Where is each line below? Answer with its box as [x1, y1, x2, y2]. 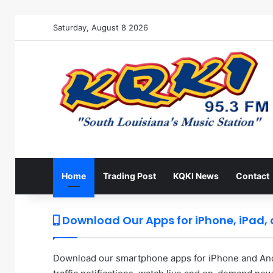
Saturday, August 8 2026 [53, 23, 148, 32]
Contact [236, 170, 269, 181]
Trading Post [103, 170, 156, 181]
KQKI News [173, 170, 219, 181]
